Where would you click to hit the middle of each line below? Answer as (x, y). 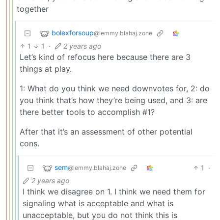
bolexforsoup (73, 32)
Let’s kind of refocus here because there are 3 (105, 57)
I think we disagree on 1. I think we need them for (114, 191)
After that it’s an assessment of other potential (106, 131)
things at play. (46, 69)
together (33, 9)
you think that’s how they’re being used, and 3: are (113, 100)
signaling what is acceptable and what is (98, 203)
